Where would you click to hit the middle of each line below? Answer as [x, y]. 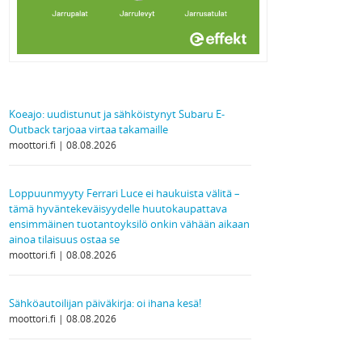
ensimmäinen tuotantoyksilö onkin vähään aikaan [129, 224]
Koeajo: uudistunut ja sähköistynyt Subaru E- [117, 114]
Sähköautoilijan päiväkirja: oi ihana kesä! [105, 303]
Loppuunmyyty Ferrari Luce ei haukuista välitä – [124, 193]
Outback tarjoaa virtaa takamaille [88, 129]
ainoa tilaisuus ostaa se [64, 239]
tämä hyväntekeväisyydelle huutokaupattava [118, 208]
